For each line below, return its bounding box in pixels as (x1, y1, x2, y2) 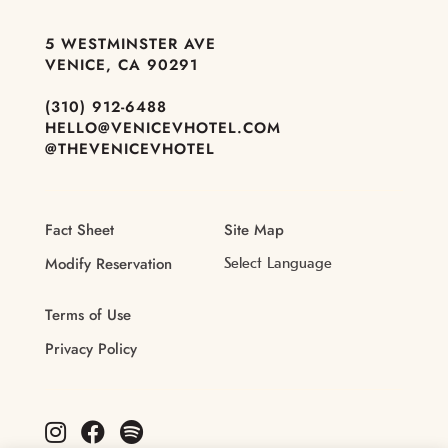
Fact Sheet (44, 219, 114, 242)
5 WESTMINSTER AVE (44, 33, 216, 56)
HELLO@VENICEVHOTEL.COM (44, 117, 281, 140)
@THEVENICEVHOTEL (44, 138, 215, 161)
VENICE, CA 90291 (44, 54, 198, 77)
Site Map (224, 219, 284, 242)
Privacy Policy (44, 338, 137, 361)
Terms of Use (44, 304, 131, 327)
